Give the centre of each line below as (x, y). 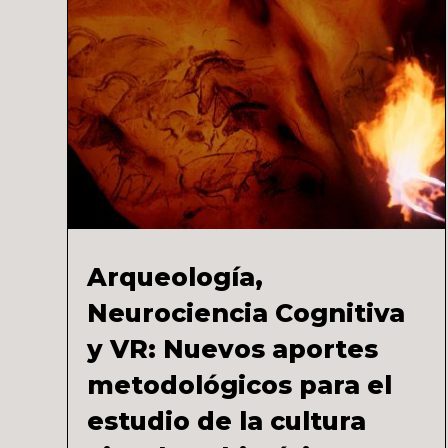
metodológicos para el (240, 384)
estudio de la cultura (227, 420)
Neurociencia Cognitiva (246, 312)
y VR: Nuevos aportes (233, 348)
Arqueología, (175, 276)
